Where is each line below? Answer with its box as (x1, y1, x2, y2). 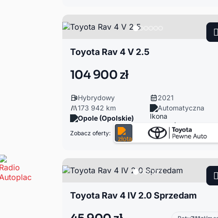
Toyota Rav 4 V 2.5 (70, 47, 149, 57)
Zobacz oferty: (70, 129, 110, 137)
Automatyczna (157, 104, 204, 112)
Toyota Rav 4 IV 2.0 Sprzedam (70, 190, 197, 200)
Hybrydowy (77, 93, 115, 102)
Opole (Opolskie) (77, 114, 134, 122)
